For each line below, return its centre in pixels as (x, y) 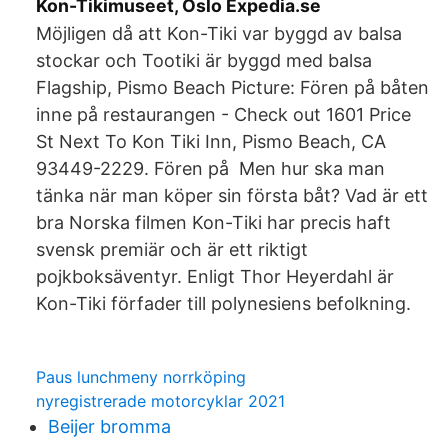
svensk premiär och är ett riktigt (172, 249)
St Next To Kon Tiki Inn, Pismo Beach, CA (211, 141)
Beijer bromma (109, 426)
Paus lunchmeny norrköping (141, 377)
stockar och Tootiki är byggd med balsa (206, 60)
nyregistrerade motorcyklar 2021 (160, 401)
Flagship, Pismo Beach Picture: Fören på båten (232, 87)
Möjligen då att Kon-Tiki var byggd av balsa (219, 33)
